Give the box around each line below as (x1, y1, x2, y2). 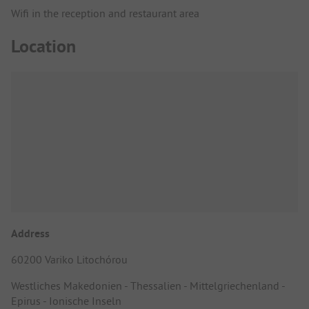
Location (11, 34, 76, 59)
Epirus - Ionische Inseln (11, 294, 121, 308)
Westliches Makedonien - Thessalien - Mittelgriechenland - (11, 279, 285, 292)
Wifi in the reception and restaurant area (11, 6, 199, 20)
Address (11, 226, 50, 241)
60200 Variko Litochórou (11, 252, 128, 266)
